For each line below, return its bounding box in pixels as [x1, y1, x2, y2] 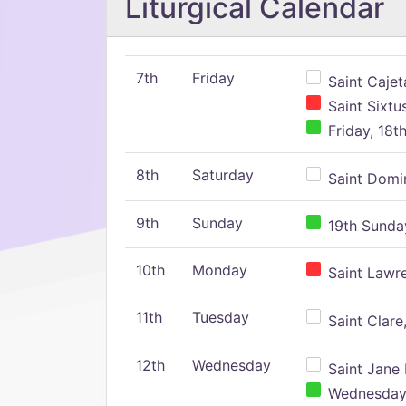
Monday [192, 261, 247, 279]
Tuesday [192, 308, 249, 326]
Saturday [192, 166, 254, 184]
